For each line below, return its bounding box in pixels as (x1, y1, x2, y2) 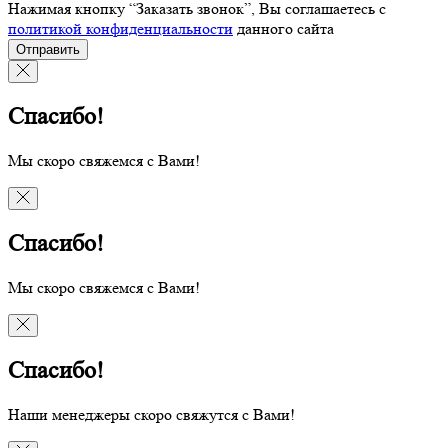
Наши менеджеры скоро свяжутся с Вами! (8, 404, 295, 424)
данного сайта (233, 19, 334, 39)
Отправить (16, 42, 80, 58)
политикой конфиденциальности (8, 19, 233, 39)
